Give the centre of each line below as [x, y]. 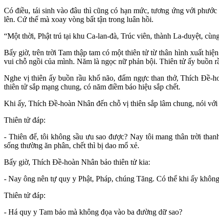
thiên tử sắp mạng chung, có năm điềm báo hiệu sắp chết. [92, 87]
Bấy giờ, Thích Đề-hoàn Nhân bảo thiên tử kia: [77, 162]
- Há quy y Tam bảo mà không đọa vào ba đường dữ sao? [93, 212]
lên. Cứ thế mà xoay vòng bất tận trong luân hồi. [79, 19]
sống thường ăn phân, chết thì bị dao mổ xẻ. [72, 145]
